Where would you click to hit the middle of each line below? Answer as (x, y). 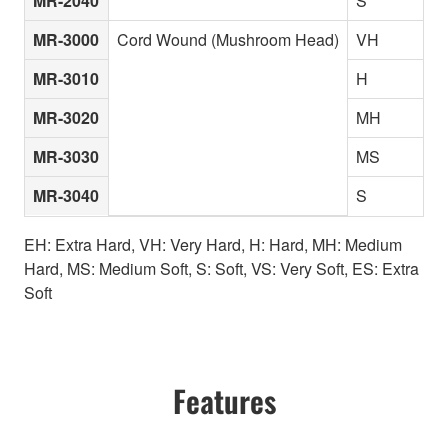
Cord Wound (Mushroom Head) (228, 40)
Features (224, 401)
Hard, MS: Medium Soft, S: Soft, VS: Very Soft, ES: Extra (221, 269)
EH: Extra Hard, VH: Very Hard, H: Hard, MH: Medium (213, 245)
